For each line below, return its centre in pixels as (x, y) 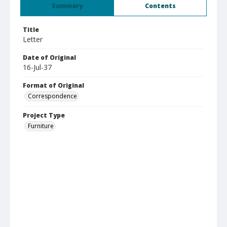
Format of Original (53, 85)
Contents (160, 6)
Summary (67, 6)
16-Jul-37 (37, 67)
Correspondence (52, 96)
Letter (33, 39)
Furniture (41, 126)
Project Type (44, 115)
